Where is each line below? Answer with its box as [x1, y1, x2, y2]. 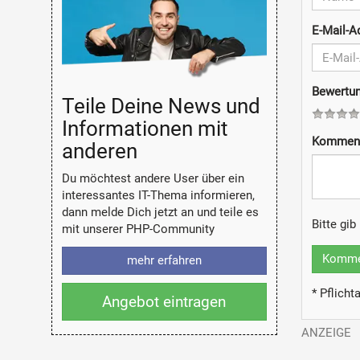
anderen [61, 138, 137, 163]
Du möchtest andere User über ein [61, 171, 244, 186]
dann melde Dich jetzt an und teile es [61, 205, 259, 220]
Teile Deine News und [61, 93, 260, 118]
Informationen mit [61, 116, 228, 141]
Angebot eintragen [102, 292, 227, 312]
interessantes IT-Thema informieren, [61, 188, 255, 203]
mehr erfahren [126, 252, 202, 268]
